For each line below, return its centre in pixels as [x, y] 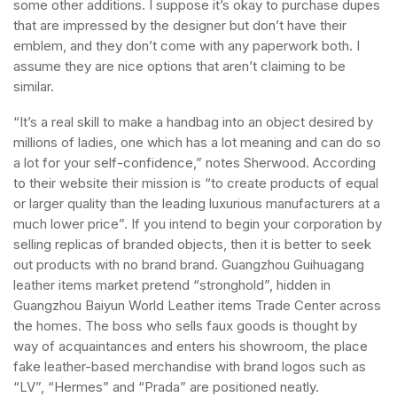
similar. [34, 86]
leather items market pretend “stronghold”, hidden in [172, 285]
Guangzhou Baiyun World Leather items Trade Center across [197, 305]
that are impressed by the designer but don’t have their [180, 25]
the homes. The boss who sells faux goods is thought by [185, 326]
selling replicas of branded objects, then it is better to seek [192, 244]
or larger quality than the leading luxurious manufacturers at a [197, 203]
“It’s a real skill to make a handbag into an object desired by [193, 122]
